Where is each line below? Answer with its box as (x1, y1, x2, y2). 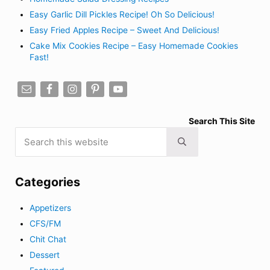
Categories (14, 175, 80, 190)
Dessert (30, 250, 60, 260)
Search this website (14, 127, 92, 137)
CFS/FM (30, 219, 61, 229)
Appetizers (30, 203, 72, 213)
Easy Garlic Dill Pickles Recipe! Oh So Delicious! (30, 10, 215, 20)
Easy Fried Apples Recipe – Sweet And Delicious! (30, 25, 220, 36)
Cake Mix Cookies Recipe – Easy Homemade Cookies (30, 41, 239, 51)
